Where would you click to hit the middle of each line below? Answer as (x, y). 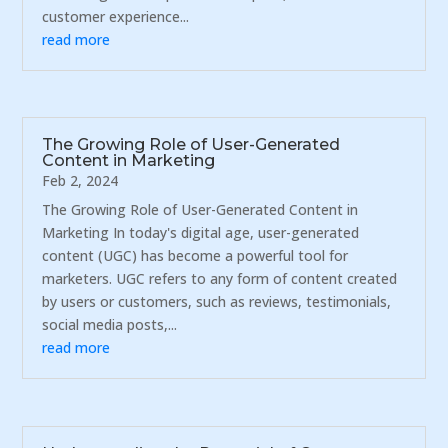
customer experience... (116, 16)
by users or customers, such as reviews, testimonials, (217, 302)
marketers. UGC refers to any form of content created (220, 279)
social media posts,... (110, 325)
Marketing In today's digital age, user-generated (201, 233)
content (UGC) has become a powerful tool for (195, 256)
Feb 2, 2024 (80, 181)
